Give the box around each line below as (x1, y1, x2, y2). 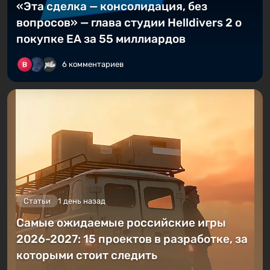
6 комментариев (62, 60, 124, 69)
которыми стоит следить (16, 248, 157, 262)
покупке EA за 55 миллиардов (16, 32, 186, 46)
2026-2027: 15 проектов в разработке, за (16, 231, 248, 246)
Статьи (24, 196, 51, 206)
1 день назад (58, 196, 105, 206)
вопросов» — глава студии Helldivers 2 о (16, 16, 242, 30)
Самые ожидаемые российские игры (16, 215, 226, 230)
